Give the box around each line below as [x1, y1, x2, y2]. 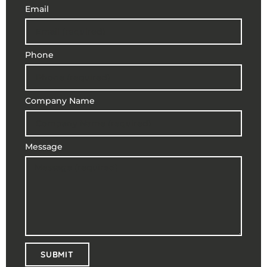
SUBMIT [41, 249, 74, 260]
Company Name [25, 95, 95, 106]
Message [25, 141, 63, 152]
